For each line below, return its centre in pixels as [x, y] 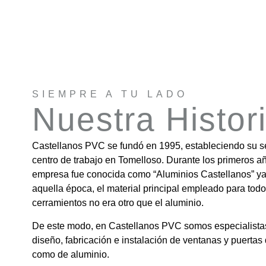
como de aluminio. [70, 254]
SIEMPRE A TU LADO [110, 94]
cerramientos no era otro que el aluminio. [118, 203]
